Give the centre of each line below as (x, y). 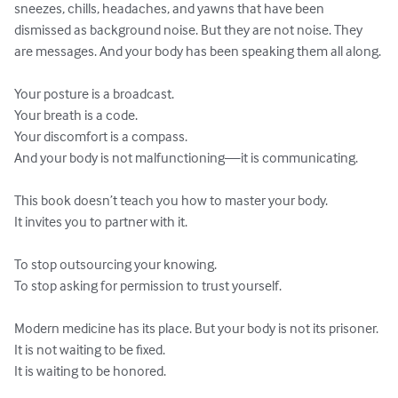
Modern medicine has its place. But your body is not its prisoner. (196, 328)
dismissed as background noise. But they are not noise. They (190, 30)
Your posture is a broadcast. (94, 94)
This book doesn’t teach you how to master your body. (171, 200)
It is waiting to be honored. (90, 371)
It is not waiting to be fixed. (90, 350)
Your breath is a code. (76, 115)
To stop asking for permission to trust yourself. (148, 286)
